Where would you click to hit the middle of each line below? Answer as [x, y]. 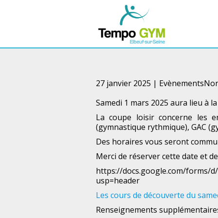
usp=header [118, 181]
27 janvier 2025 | [127, 83]
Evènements [182, 83]
